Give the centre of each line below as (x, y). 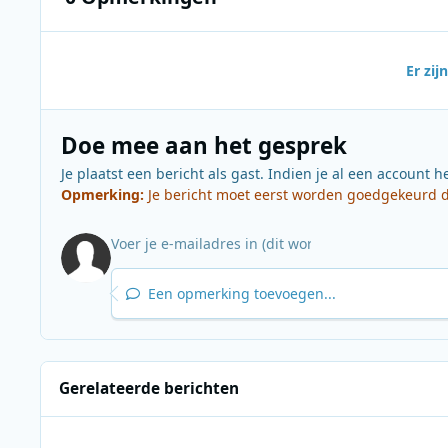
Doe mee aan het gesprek (203, 146)
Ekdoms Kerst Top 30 (109, 426)
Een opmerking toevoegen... (239, 294)
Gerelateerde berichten (149, 389)
